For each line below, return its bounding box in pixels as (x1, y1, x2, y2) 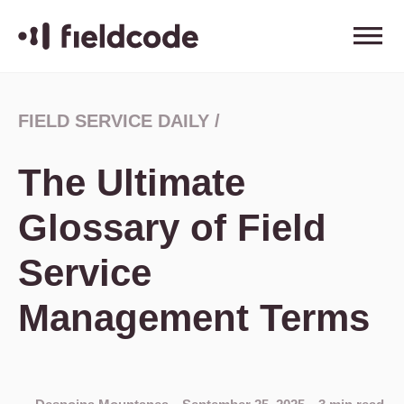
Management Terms (18, 297, 370, 339)
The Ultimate (18, 161, 245, 204)
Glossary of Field (18, 207, 326, 249)
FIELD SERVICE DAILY (18, 111, 209, 131)
